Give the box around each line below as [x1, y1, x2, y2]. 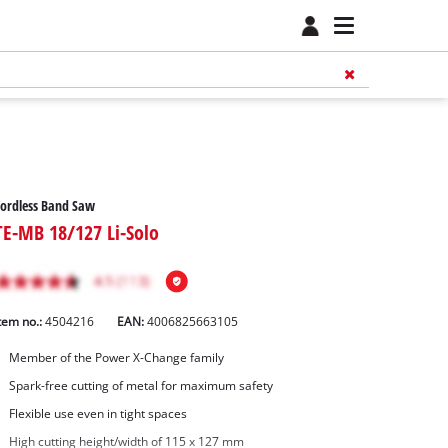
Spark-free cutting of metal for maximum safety [8, 378, 273, 394]
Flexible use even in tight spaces [8, 405, 187, 421]
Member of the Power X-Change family [8, 350, 224, 366]
